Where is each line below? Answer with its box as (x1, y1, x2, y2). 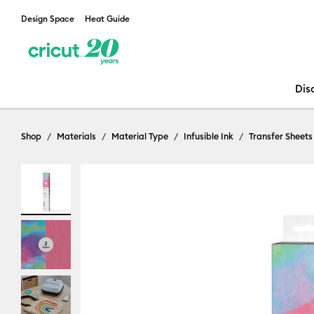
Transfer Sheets (249, 130, 313, 142)
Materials (57, 130, 96, 142)
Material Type (111, 130, 168, 142)
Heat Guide (85, 13, 130, 24)
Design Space (21, 13, 74, 24)
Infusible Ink (184, 130, 233, 142)
